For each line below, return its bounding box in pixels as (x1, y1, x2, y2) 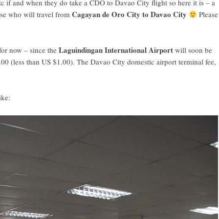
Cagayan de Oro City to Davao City (72, 9, 187, 20)
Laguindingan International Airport (59, 44, 173, 55)
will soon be (173, 45, 212, 55)
